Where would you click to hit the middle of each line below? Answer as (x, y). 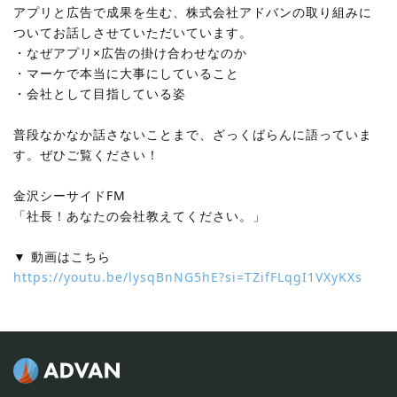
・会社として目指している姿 (100, 93)
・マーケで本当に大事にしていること (126, 73)
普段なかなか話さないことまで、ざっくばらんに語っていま (193, 134)
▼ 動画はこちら (62, 257)
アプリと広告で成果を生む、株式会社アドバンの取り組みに (193, 12)
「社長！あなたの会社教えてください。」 (140, 216)
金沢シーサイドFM (70, 195)
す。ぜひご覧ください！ (86, 155)
